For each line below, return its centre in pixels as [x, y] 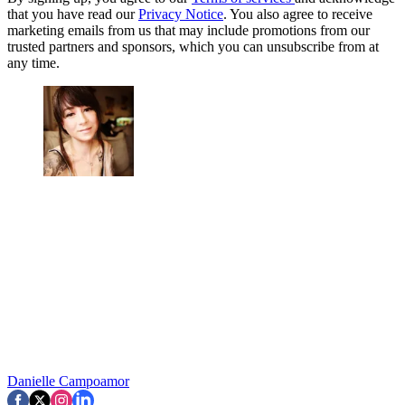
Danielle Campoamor [68, 381]
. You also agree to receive [298, 14]
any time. [33, 62]
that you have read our [73, 14]
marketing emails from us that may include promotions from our [188, 30]
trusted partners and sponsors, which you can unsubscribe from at [193, 46]
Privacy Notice [181, 14]
